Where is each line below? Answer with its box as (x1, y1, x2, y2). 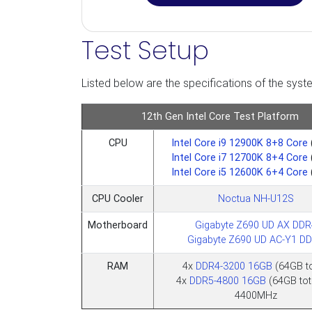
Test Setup (81, 33, 209, 68)
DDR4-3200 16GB (196, 260, 272, 272)
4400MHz (234, 290, 277, 302)
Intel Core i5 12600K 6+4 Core (171, 166, 311, 178)
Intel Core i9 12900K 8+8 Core (171, 137, 308, 149)
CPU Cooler (92, 193, 143, 205)
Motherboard (88, 219, 148, 231)
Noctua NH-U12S (217, 193, 294, 205)
